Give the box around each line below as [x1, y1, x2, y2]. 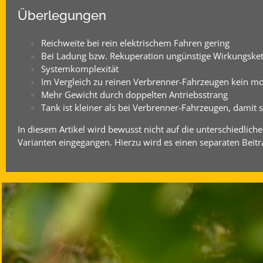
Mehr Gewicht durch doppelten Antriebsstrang [41, 89, 228, 100]
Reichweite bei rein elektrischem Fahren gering [41, 37, 230, 49]
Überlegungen [18, 8, 106, 23]
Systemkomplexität [41, 63, 119, 75]
